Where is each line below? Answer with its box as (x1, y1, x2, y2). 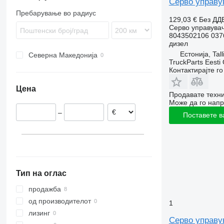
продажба (28, 185, 61, 193)
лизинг (28, 209, 50, 217)
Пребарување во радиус (15, 9, 96, 17)
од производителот (28, 197, 91, 205)
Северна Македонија (28, 51, 97, 59)
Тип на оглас (15, 169, 66, 178)
